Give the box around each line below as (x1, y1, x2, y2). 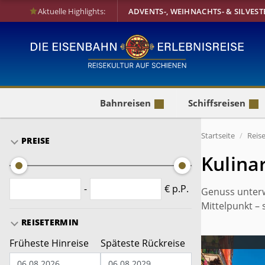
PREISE (21, 135, 50, 146)
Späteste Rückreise (101, 237, 185, 250)
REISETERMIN (21, 216, 79, 228)
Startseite (201, 130, 235, 141)
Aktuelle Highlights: (37, 5, 105, 17)
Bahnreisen (100, 97, 151, 109)
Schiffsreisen (188, 97, 245, 109)
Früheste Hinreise (9, 237, 89, 250)
